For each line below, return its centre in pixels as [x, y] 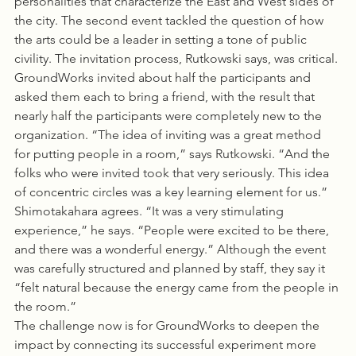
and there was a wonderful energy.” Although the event [172, 249]
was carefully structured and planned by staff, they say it [171, 268]
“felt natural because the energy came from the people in [178, 287]
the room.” [45, 306]
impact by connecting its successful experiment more [167, 344]
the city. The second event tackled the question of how [170, 20]
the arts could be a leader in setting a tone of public [162, 39]
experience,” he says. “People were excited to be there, [173, 230]
